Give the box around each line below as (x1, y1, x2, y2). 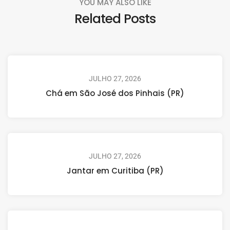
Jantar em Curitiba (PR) (66, 165, 164, 177)
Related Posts (74, 9, 156, 28)
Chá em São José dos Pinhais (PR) (46, 88, 184, 99)
